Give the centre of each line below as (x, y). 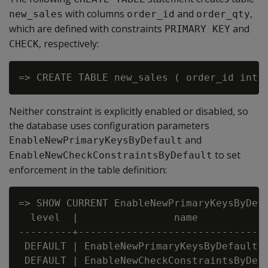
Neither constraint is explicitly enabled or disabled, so (129, 111)
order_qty (223, 14)
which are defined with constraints (87, 29)
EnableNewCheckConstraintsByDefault (111, 155)
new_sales (36, 14)
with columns (95, 14)
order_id (151, 14)
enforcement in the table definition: (88, 170)
